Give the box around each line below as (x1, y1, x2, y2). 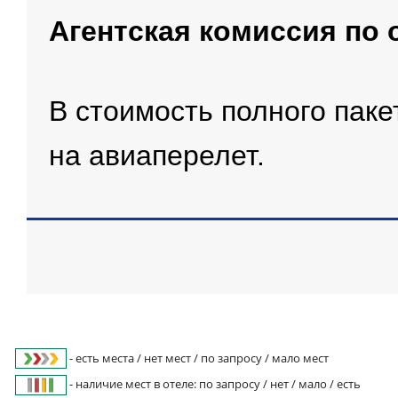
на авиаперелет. (49, 139, 265, 171)
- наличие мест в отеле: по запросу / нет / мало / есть (67, 375, 361, 392)
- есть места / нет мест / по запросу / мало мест (69, 350, 329, 366)
